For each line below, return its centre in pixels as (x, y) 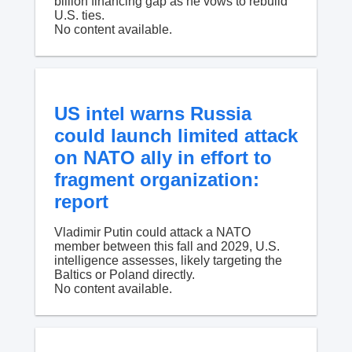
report (81, 201)
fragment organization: (156, 179)
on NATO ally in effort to (163, 157)
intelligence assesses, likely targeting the (168, 260)
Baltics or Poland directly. (124, 274)
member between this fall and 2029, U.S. (167, 246)
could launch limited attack (176, 135)
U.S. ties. (79, 15)
